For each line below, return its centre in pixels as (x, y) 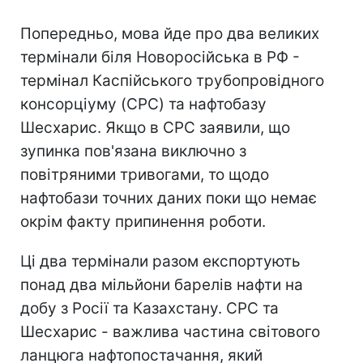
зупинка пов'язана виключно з (133, 151)
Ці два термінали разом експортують (160, 261)
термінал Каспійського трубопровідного (172, 80)
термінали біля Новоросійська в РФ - (160, 57)
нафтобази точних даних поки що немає (169, 198)
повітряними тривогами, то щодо (145, 174)
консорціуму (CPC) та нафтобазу (143, 104)
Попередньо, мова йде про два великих (170, 33)
